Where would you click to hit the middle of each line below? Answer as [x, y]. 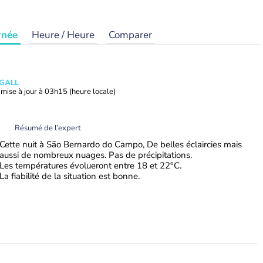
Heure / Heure [63, 35]
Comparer [130, 35]
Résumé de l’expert [48, 128]
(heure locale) [92, 92]
